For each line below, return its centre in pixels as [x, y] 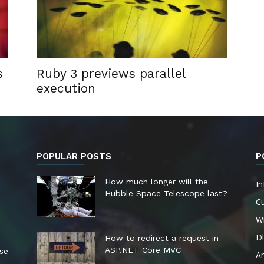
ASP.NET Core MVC [143, 250]
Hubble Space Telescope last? [166, 193]
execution [66, 88]
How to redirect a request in [162, 238]
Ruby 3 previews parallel [111, 73]
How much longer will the [156, 181]
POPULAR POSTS [74, 156]
